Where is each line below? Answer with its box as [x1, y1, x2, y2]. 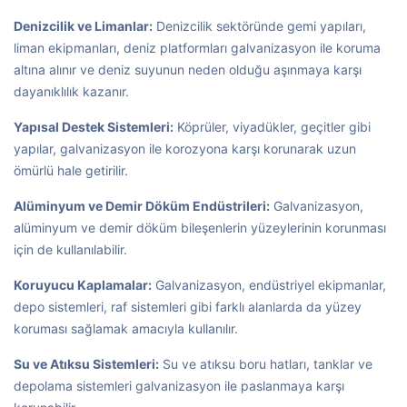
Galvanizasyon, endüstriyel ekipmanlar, [152, 277, 386, 293]
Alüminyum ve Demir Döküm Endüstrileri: [14, 198, 270, 213]
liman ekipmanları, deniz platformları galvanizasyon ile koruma [14, 40, 381, 55]
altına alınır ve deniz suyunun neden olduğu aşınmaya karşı [14, 62, 362, 77]
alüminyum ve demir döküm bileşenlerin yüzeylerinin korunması [14, 220, 386, 235]
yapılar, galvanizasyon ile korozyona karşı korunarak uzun [14, 141, 356, 156]
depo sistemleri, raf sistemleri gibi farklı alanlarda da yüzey [14, 299, 362, 314]
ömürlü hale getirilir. [14, 163, 128, 178]
